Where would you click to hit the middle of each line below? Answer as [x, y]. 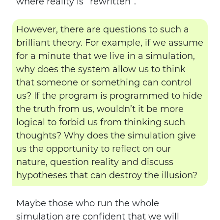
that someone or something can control [104, 82]
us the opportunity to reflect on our [94, 149]
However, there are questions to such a [103, 29]
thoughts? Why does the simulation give [106, 136]
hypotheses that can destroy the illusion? [107, 175]
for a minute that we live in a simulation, [106, 56]
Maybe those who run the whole [88, 203]
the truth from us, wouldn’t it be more [100, 109]
